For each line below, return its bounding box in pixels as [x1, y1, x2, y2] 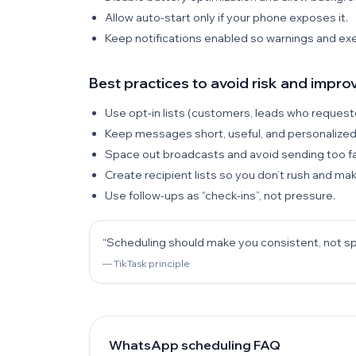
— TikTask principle [103, 257, 190, 269]
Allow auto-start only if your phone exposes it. [105, 10, 348, 25]
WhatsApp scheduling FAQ [109, 337, 281, 353]
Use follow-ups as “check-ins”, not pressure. [105, 188, 335, 203]
